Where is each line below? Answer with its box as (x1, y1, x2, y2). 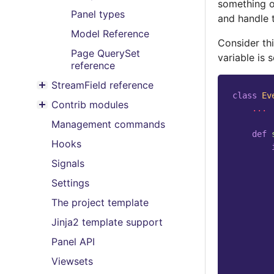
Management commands (51, 118, 165, 130)
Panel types (71, 8, 125, 20)
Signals (51, 157, 84, 169)
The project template (51, 196, 149, 209)
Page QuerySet (71, 47, 140, 59)
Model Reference (71, 28, 149, 40)
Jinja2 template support (51, 216, 163, 228)
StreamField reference (51, 79, 154, 91)
